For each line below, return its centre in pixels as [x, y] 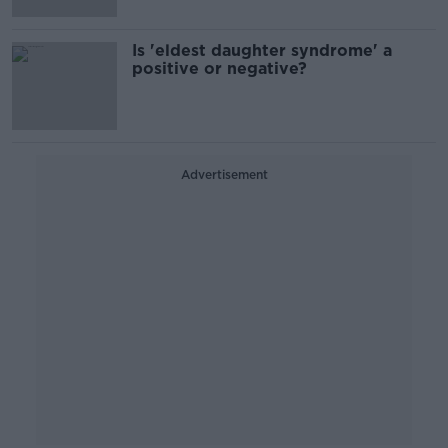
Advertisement [224, 174]
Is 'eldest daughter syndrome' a [262, 50]
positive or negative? [219, 68]
